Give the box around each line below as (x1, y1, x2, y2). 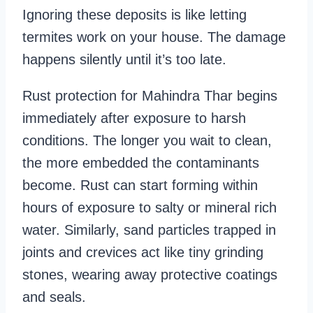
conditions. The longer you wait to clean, (22, 133, 272, 149)
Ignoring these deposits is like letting (22, 7, 247, 23)
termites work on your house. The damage (22, 29, 286, 45)
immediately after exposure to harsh (22, 110, 246, 126)
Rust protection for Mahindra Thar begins (22, 88, 277, 104)
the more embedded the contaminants (22, 155, 259, 171)
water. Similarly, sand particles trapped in (22, 222, 276, 238)
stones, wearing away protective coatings (22, 267, 277, 283)
